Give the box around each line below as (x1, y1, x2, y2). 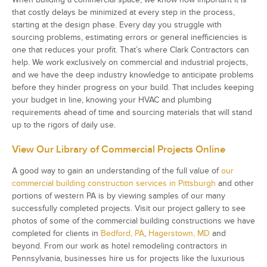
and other (216, 178, 254, 188)
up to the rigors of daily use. (12, 119, 116, 130)
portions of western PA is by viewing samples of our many (12, 190, 225, 201)
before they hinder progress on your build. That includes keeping (12, 82, 254, 92)
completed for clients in (12, 228, 101, 238)
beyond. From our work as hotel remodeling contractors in (12, 240, 227, 251)
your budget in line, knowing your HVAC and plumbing (12, 94, 212, 105)
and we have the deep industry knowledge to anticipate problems (12, 69, 254, 80)
